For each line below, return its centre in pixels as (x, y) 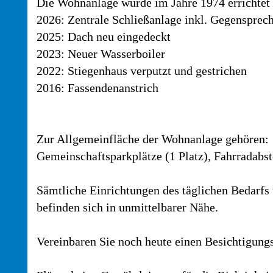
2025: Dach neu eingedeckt (104, 37)
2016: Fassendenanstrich (97, 88)
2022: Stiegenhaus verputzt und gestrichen (142, 71)
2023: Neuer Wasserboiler (101, 54)
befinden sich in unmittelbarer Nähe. (127, 207)
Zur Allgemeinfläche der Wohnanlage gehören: (153, 139)
